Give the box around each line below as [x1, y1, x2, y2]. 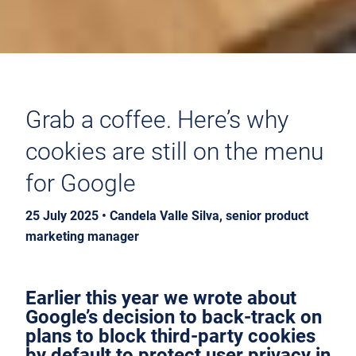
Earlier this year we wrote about [25, 286, 296, 309]
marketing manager [25, 229, 139, 244]
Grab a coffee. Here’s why [25, 106, 288, 133]
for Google [25, 169, 141, 197]
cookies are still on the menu [25, 137, 323, 165]
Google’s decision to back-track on [25, 305, 322, 328]
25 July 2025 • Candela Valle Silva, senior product [25, 208, 308, 223]
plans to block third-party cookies [25, 324, 315, 347]
